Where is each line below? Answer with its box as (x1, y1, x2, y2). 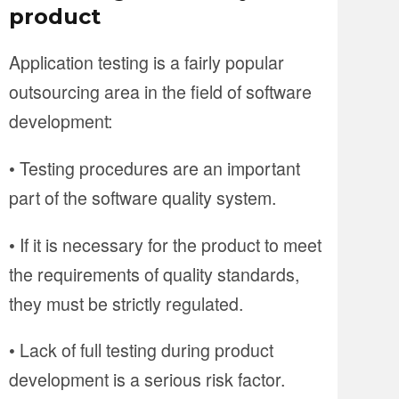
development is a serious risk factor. (9, 366, 285, 393)
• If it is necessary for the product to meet (9, 231, 322, 257)
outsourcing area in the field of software (9, 78, 312, 105)
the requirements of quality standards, (9, 260, 299, 287)
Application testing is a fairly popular (9, 49, 284, 76)
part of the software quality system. (9, 184, 276, 210)
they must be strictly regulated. (9, 289, 243, 316)
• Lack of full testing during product (9, 337, 273, 363)
